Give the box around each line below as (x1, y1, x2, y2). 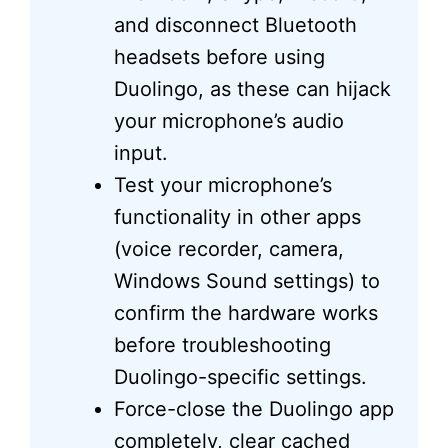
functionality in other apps (114, 204, 361, 229)
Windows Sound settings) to (114, 268, 380, 293)
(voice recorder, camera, (114, 236, 344, 261)
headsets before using (114, 44, 325, 69)
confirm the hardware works (114, 300, 378, 325)
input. (114, 140, 168, 165)
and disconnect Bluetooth (114, 12, 357, 37)
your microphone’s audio (114, 108, 344, 133)
